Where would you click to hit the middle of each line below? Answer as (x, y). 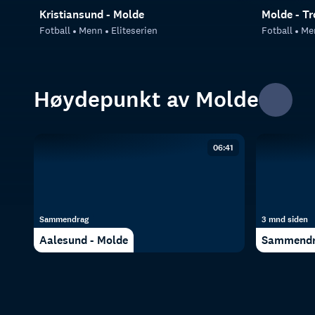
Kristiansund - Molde (92, 15)
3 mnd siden (285, 219)
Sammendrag (64, 219)
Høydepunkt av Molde (146, 99)
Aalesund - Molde (84, 240)
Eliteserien (134, 31)
